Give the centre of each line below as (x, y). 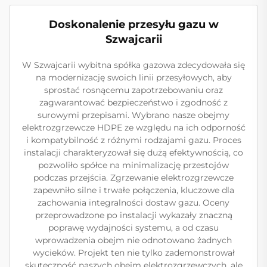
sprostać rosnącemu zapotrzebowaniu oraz (133, 90)
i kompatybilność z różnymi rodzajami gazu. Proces (133, 140)
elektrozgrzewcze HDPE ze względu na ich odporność (133, 128)
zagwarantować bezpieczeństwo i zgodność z (133, 103)
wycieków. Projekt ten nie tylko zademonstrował (133, 253)
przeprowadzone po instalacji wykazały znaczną (133, 215)
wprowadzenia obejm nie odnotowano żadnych (133, 240)
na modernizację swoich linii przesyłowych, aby (133, 77)
